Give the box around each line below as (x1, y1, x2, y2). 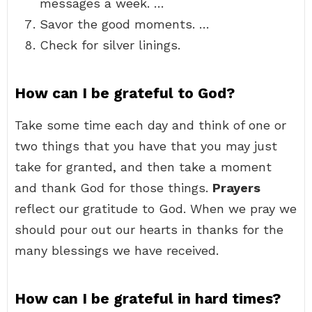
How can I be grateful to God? (15, 84, 235, 102)
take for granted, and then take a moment (15, 159, 272, 174)
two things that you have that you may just (15, 139, 277, 153)
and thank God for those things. (15, 180, 212, 195)
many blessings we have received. (15, 243, 219, 258)
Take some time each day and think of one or (15, 118, 286, 132)
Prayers (212, 180, 260, 195)
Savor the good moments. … (40, 17, 210, 31)
